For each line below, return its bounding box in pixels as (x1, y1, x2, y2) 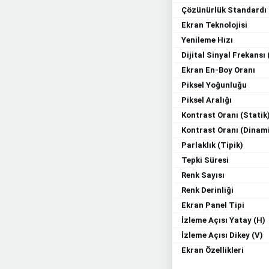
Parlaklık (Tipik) (181, 141, 243, 150)
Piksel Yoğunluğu (181, 80, 247, 89)
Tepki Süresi (181, 156, 229, 165)
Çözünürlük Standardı (181, 5, 267, 14)
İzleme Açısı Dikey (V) (181, 231, 263, 240)
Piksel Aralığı (181, 95, 232, 104)
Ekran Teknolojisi (181, 20, 247, 29)
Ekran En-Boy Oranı (181, 65, 255, 74)
